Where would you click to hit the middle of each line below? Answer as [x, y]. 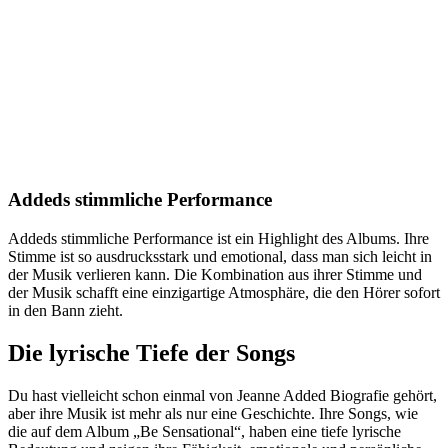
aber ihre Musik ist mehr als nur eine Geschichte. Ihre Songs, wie [213, 413]
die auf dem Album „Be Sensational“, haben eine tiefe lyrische [204, 431]
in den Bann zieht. [65, 310]
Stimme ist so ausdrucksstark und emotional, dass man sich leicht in [220, 256]
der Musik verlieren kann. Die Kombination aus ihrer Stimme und [215, 274]
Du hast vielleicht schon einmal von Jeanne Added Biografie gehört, [222, 395]
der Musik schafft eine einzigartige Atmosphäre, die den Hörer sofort [224, 292]
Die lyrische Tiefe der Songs [151, 352]
